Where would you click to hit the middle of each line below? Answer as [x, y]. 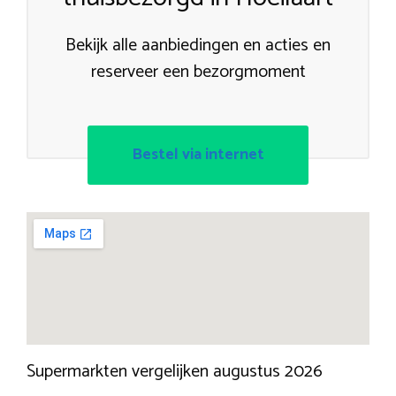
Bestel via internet [198, 154]
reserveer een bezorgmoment [198, 72]
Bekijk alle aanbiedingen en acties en [198, 45]
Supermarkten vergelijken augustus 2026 [175, 371]
